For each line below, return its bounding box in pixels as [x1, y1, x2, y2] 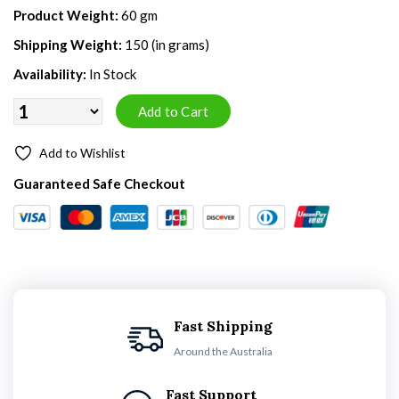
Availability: [13, 66, 86, 82]
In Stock [89, 66, 136, 82]
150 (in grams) [125, 37, 209, 53]
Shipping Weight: [13, 37, 122, 53]
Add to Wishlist [39, 145, 126, 160]
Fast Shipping [173, 317, 273, 335]
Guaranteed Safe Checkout [13, 175, 185, 191]
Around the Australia [173, 345, 273, 358]
